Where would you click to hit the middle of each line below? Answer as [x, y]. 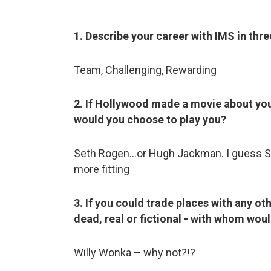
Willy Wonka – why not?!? [135, 252]
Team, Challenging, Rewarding [145, 70]
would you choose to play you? [150, 119]
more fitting [102, 169]
